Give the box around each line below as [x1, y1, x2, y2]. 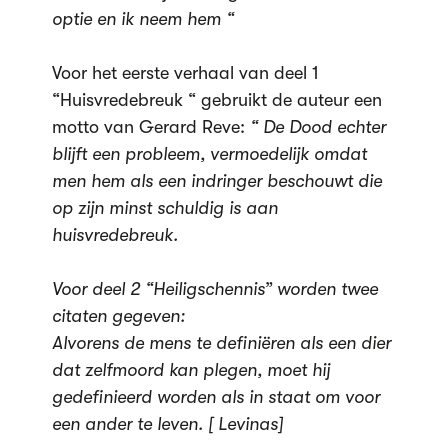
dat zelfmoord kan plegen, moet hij [51, 360, 330, 380]
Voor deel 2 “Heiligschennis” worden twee [51, 279, 378, 299]
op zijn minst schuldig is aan [51, 198, 278, 218]
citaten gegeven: [51, 306, 185, 326]
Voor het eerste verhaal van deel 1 [51, 63, 319, 83]
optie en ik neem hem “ [51, 9, 234, 29]
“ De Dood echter [249, 117, 386, 137]
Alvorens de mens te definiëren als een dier [51, 333, 391, 353]
